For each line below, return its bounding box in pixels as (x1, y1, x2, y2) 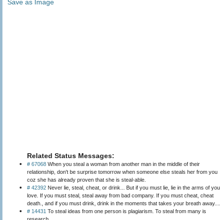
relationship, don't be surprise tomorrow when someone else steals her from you (27, 168, 218, 175)
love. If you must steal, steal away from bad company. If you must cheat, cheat (27, 192, 214, 198)
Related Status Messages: (27, 151, 114, 160)
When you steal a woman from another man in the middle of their (46, 161, 200, 167)
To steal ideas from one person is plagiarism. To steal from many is (46, 208, 206, 214)
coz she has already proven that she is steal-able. (27, 176, 146, 183)
